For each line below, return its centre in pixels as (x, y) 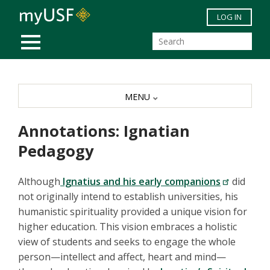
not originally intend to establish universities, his (128, 197)
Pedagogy (56, 151)
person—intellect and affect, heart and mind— (122, 257)
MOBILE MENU (62, 35)
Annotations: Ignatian (104, 131)
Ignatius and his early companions (140, 182)
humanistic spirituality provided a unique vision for (133, 212)
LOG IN (229, 17)
